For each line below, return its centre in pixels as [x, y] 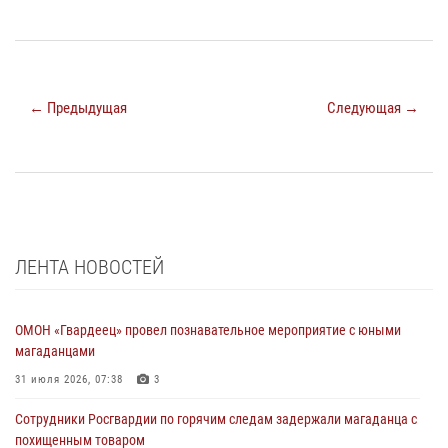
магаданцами [55, 350]
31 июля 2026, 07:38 [69, 379]
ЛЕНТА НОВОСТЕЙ [89, 266]
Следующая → [373, 107]
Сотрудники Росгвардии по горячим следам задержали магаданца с [216, 418]
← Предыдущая [78, 107]
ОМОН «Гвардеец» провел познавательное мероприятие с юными [208, 329]
